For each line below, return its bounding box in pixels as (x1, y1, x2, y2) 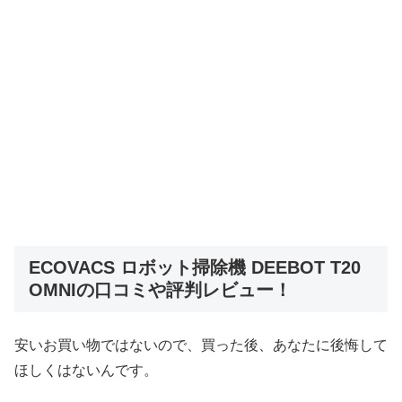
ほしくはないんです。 (14, 362, 158, 378)
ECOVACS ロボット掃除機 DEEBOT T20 (29, 258, 361, 278)
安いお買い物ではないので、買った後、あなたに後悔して (14, 336, 388, 353)
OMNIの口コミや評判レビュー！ (29, 280, 292, 301)
